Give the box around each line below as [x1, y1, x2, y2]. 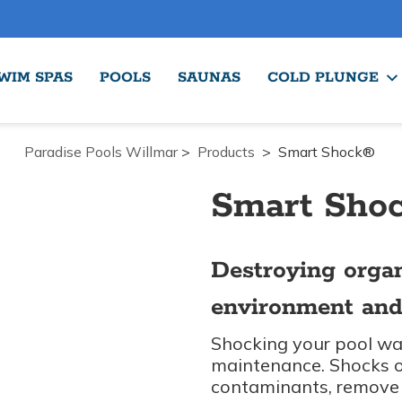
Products [197, 143, 255, 161]
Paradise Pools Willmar [23, 143, 178, 161]
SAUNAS [178, 68, 240, 87]
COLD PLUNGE [267, 68, 379, 87]
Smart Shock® [277, 143, 375, 161]
